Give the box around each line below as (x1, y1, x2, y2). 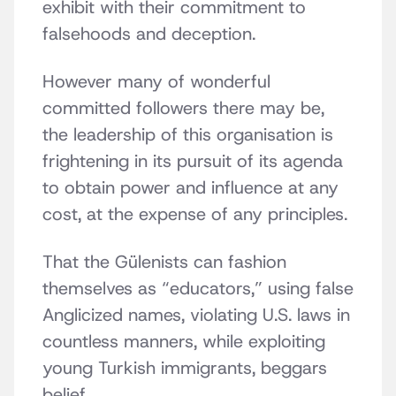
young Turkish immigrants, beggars (42, 356, 327, 380)
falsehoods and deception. (42, 22, 255, 46)
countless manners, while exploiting (42, 330, 325, 354)
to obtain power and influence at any (42, 176, 339, 200)
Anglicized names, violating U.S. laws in (42, 303, 350, 327)
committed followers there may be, (42, 96, 324, 120)
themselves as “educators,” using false (42, 277, 354, 301)
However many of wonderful (42, 70, 270, 94)
